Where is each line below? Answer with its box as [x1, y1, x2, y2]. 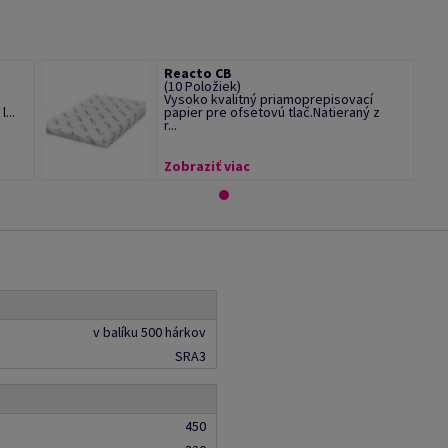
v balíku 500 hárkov [92, 323, 206, 341]
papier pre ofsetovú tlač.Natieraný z [163, 103, 380, 121]
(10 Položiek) [163, 77, 241, 95]
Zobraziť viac [163, 157, 250, 175]
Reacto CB [163, 64, 232, 82]
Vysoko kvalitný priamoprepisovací [163, 90, 373, 108]
